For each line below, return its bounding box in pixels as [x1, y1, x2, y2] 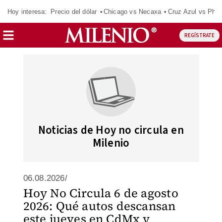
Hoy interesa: [7, 7, 47, 15]
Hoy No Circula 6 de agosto [23, 185, 178, 201]
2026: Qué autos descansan [23, 198, 176, 214]
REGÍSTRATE [184, 31, 215, 39]
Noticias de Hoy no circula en [38, 122, 184, 138]
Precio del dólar [51, 7, 97, 15]
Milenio [92, 135, 130, 151]
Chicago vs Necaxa [103, 7, 162, 15]
